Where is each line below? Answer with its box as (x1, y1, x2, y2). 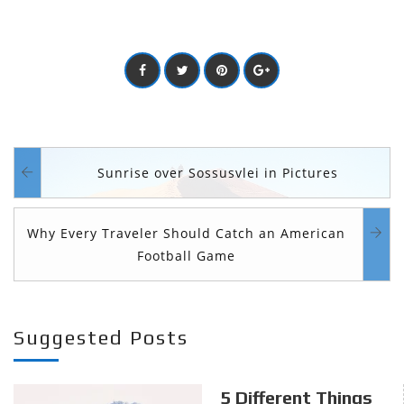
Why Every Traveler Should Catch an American (27, 224, 345, 242)
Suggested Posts (14, 325, 188, 349)
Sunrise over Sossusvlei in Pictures (97, 163, 338, 181)
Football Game (137, 246, 235, 264)
